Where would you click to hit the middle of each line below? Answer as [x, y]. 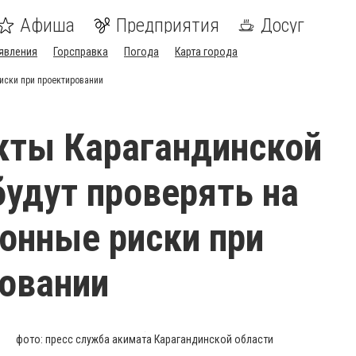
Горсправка [81, 52]
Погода [141, 52]
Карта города [206, 52]
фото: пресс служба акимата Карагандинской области [145, 339]
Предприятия [168, 25]
